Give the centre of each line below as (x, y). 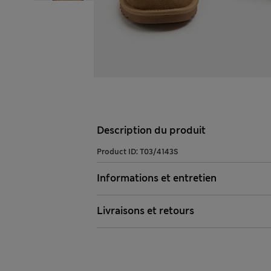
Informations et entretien (157, 178)
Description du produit (151, 131)
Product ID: (118, 152)
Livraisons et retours (145, 211)
